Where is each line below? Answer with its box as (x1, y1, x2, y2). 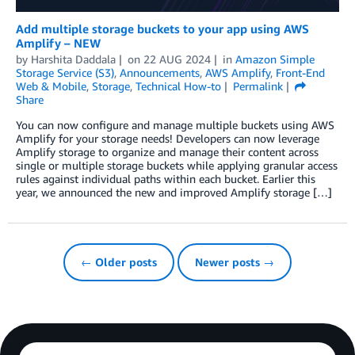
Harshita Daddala (31, 52, 116, 67)
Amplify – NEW (16, 36, 101, 51)
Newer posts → (195, 255, 274, 269)
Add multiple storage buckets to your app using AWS (16, 21, 309, 36)
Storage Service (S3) (16, 66, 114, 80)
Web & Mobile (16, 79, 86, 94)
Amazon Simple (235, 52, 315, 67)
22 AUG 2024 (143, 52, 211, 67)
